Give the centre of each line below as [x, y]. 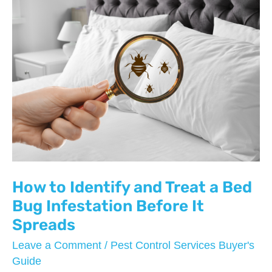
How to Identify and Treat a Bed [132, 188]
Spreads [44, 225]
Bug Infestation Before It [108, 206]
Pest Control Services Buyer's [182, 246]
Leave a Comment [57, 246]
